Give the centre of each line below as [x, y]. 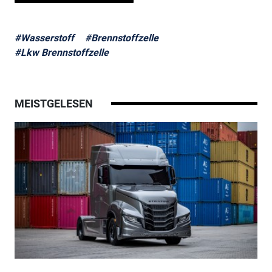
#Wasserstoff [44, 38]
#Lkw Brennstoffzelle [61, 52]
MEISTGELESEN [53, 103]
